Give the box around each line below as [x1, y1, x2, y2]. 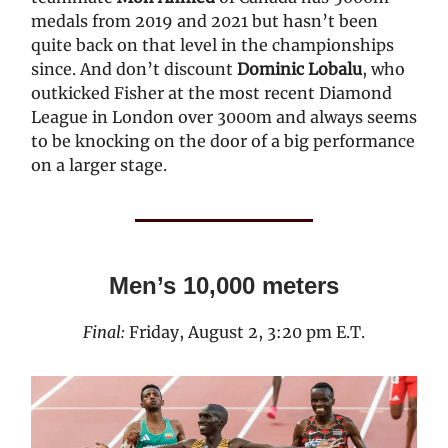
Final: [83, 322, 129, 343]
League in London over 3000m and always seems [31, 107, 417, 128]
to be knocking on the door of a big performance [31, 131, 415, 152]
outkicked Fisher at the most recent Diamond [31, 83, 392, 104]
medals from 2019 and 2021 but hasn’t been [31, 11, 378, 32]
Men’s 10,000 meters [109, 272, 339, 300]
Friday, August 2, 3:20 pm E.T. [129, 322, 365, 343]
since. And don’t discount [31, 59, 237, 80]
